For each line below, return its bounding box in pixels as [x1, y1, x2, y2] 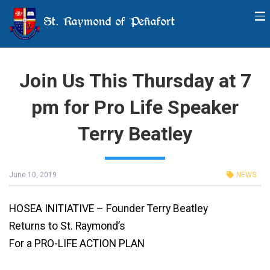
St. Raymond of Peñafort [40, 13, 175, 29]
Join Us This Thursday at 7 [19, 69, 251, 92]
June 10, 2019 [9, 171, 57, 179]
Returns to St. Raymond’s [9, 219, 125, 232]
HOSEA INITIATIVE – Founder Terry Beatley [9, 202, 208, 215]
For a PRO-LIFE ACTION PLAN [9, 237, 145, 250]
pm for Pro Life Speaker [31, 96, 239, 119]
